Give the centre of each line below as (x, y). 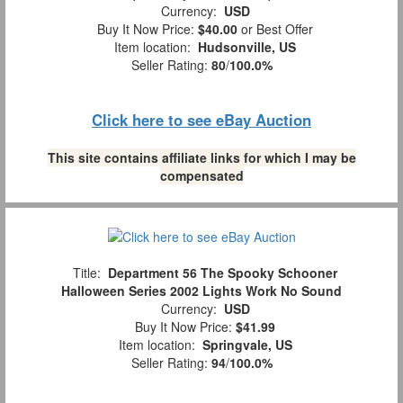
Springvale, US (247, 345)
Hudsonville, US (247, 46)
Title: (87, 273)
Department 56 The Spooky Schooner (223, 273)
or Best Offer (275, 28)
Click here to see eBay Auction (201, 119)
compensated (201, 175)
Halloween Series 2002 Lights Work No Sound (201, 291)
